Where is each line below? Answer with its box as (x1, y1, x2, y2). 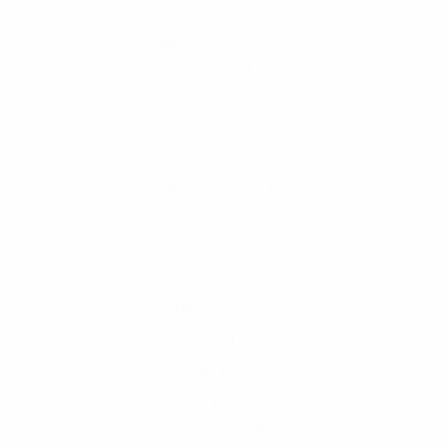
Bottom (167, 59, 227, 84)
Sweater (167, 209, 235, 234)
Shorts (167, 119, 219, 144)
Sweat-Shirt (167, 179, 263, 204)
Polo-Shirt (167, 419, 250, 444)
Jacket (167, 359, 215, 384)
